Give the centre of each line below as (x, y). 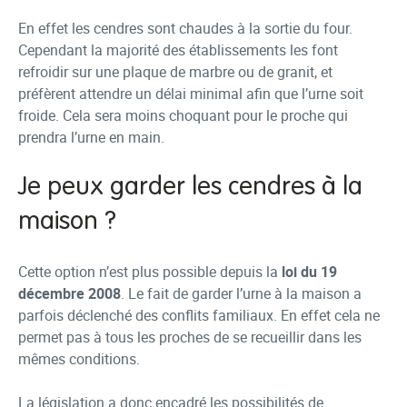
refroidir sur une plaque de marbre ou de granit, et (175, 72)
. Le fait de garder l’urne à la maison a (241, 293)
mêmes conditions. (79, 359)
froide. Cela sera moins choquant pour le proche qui (183, 115)
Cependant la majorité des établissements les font (178, 50)
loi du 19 (309, 272)
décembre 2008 (69, 293)
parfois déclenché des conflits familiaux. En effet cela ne (199, 315)
